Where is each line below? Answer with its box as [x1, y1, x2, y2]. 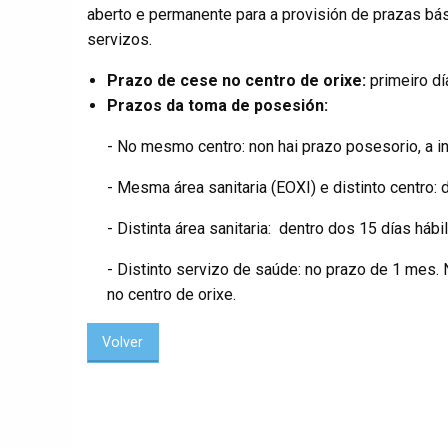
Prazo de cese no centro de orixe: [107, 70, 366, 90]
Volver [102, 334, 144, 352]
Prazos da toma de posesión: [107, 95, 328, 115]
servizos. [87, 29, 152, 49]
